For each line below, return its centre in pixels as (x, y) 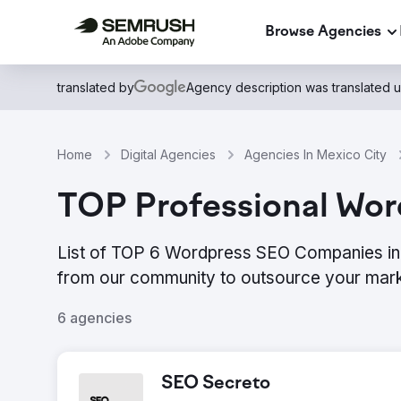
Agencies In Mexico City (316, 154)
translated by (96, 87)
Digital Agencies (168, 154)
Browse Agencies (323, 32)
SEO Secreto (216, 384)
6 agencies (94, 318)
